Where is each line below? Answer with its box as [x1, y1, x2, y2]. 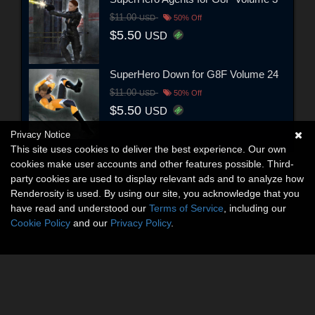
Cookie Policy [11, 217, 70, 229]
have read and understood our [11, 202, 149, 214]
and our [70, 217, 110, 229]
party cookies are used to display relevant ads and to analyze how [11, 173, 304, 184]
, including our [224, 202, 286, 214]
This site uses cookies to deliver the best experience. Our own [11, 143, 286, 155]
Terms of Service [149, 202, 224, 214]
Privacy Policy [110, 217, 171, 229]
